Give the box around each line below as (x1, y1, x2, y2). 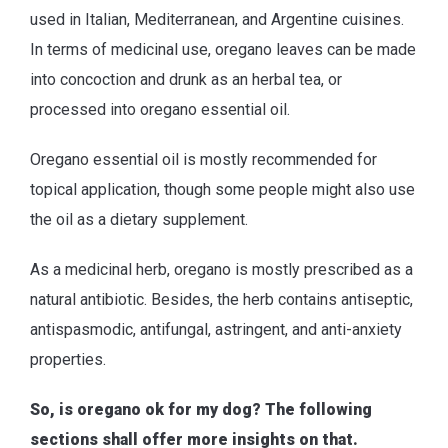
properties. (30, 350, 106, 370)
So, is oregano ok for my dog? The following (30, 400, 372, 420)
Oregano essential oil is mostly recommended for (30, 150, 377, 170)
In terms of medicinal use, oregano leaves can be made (30, 40, 416, 60)
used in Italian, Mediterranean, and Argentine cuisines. (30, 10, 404, 30)
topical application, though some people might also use (30, 180, 415, 200)
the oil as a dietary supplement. (30, 210, 248, 230)
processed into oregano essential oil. (30, 100, 290, 120)
